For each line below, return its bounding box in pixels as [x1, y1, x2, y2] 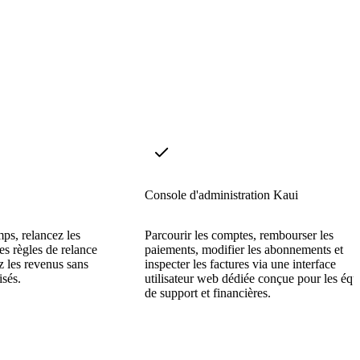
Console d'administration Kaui [145, 187, 298, 202]
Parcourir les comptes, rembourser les [145, 227, 333, 242]
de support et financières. [145, 285, 271, 300]
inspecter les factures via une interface [145, 256, 336, 271]
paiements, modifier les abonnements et [145, 242, 343, 256]
